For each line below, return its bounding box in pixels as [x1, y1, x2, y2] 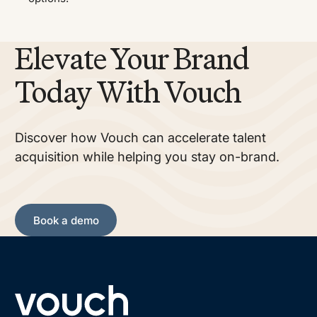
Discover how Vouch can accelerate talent [15, 129, 267, 145]
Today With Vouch [15, 72, 241, 110]
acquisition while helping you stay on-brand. [15, 149, 280, 164]
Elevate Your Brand [15, 39, 249, 77]
